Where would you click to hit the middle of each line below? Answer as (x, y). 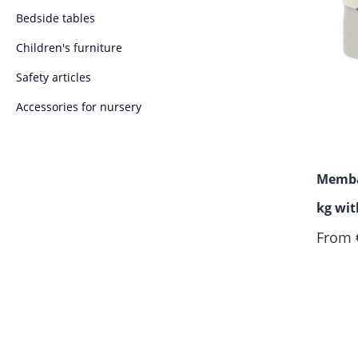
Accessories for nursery (79, 106)
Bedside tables (56, 18)
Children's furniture (69, 47)
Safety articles (54, 77)
